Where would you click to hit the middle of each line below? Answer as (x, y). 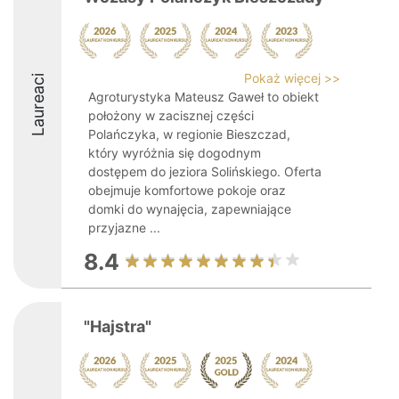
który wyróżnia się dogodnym (175, 153)
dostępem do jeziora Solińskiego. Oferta (205, 171)
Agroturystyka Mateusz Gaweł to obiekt (204, 97)
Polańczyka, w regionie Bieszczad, (189, 134)
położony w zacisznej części (171, 115)
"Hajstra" (118, 326)
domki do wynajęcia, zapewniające (190, 209)
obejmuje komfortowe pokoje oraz (187, 190)
